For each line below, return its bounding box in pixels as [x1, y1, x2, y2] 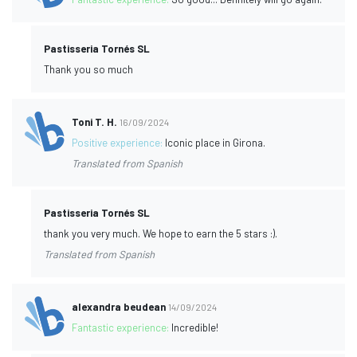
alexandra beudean [72, 300, 167, 313]
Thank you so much [44, 62, 133, 76]
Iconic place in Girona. [165, 135, 266, 149]
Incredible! [171, 320, 219, 334]
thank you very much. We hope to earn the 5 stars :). [44, 226, 277, 240]
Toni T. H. [72, 115, 118, 128]
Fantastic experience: [72, 320, 172, 334]
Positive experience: [72, 135, 166, 149]
